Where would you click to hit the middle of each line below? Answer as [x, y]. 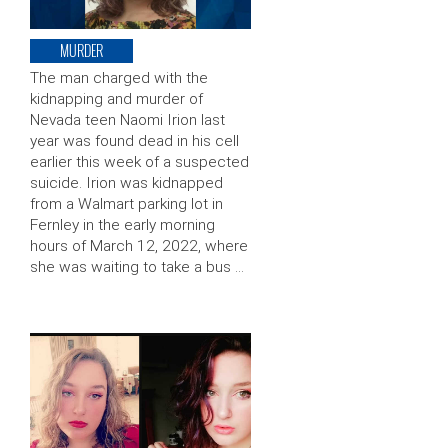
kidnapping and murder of [116, 99]
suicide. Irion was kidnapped [126, 183]
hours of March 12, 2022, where [139, 246]
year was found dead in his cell [134, 141]
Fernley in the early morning [122, 225]
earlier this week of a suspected [139, 162]
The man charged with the [119, 78]
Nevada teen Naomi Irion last [127, 120]
